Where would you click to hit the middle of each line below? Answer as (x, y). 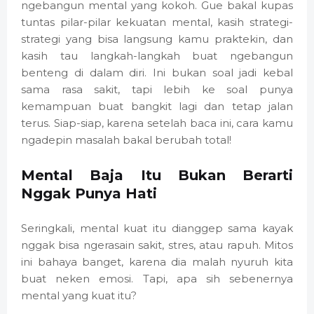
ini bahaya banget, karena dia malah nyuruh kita (157, 262)
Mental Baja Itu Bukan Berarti (157, 176)
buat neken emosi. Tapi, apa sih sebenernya (157, 279)
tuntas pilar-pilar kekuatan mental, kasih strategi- (157, 22)
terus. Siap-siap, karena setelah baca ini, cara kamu (157, 123)
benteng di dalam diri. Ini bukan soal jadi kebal (157, 73)
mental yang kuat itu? (79, 296)
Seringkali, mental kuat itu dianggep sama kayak (157, 228)
